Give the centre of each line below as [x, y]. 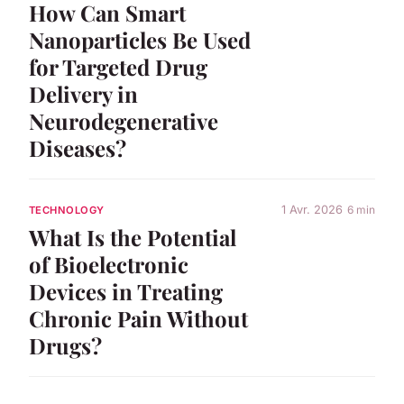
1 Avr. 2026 [312, 210]
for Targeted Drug [118, 66]
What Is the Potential [133, 237]
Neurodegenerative [124, 120]
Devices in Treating [126, 291]
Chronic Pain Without [138, 318]
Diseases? [78, 147]
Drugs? [65, 345]
